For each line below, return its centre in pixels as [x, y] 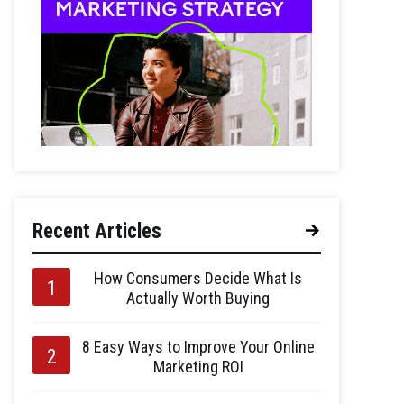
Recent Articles [97, 231]
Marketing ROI [198, 366]
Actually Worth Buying [198, 298]
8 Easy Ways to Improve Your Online [198, 346]
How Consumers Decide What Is [198, 278]
